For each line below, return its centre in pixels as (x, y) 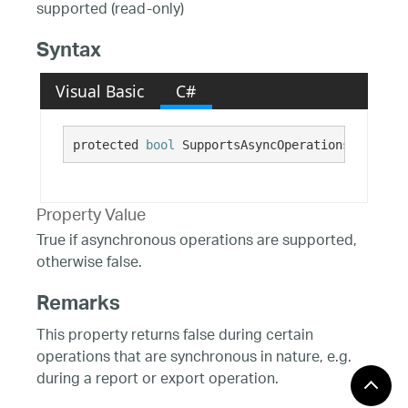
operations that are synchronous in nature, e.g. (194, 359)
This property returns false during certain (175, 337)
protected (109, 144)
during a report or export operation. (158, 381)
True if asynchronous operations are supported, (197, 241)
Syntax (69, 53)
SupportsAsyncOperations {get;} (287, 144)
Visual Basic (100, 91)
